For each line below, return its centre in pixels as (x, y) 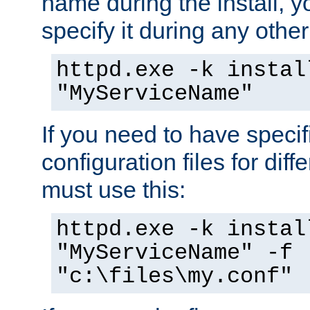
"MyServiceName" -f (174, 253)
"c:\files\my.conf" (174, 276)
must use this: (113, 189)
